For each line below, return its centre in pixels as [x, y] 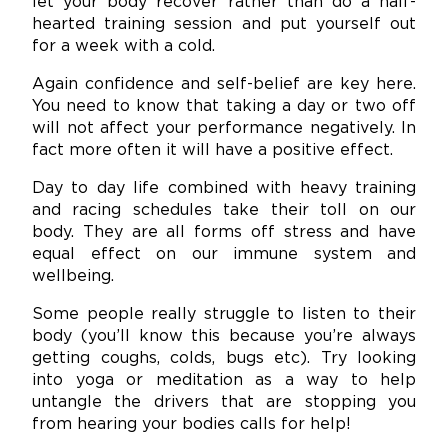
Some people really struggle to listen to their [224, 315]
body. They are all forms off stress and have [224, 233]
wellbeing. [73, 277]
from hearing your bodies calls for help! [191, 425]
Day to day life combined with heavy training [224, 189]
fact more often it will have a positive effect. [212, 151]
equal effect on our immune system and [224, 255]
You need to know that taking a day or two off [224, 107]
